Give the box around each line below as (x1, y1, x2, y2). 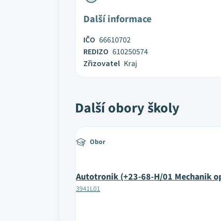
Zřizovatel (83, 58, 120, 69)
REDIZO (83, 46, 109, 57)
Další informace (83, 12, 151, 26)
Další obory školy (75, 98, 180, 118)
